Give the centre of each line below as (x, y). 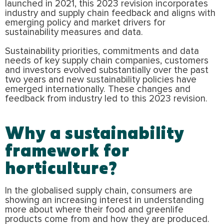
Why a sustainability (95, 132)
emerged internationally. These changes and (98, 89)
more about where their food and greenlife (94, 209)
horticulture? (61, 167)
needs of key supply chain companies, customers (107, 60)
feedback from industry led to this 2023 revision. (106, 98)
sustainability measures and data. (74, 32)
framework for (67, 149)
